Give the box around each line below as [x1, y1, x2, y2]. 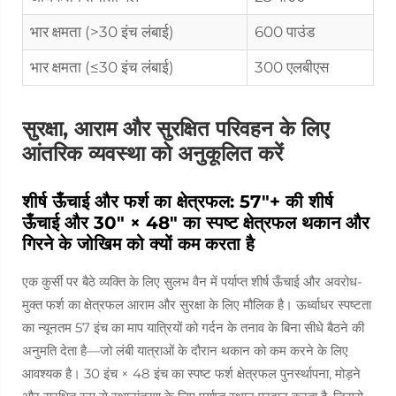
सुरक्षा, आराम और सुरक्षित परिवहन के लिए [22, 116, 329, 141]
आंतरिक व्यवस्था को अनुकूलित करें [22, 141, 283, 166]
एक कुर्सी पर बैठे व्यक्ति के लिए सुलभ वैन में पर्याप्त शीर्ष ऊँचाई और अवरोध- [22, 273, 362, 290]
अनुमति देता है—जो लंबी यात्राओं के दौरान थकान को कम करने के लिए [22, 342, 348, 359]
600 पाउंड [255, 23, 315, 41]
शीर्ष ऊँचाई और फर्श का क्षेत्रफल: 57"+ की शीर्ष [22, 191, 333, 212]
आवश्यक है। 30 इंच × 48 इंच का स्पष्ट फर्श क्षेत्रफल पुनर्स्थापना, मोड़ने [22, 365, 361, 382]
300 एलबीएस [255, 58, 329, 76]
